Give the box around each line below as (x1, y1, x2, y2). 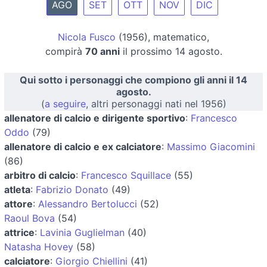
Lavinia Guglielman (40, 226, 125, 238)
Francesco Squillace (81, 169, 171, 181)
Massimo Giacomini (167, 140, 255, 153)
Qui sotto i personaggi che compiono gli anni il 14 (20, 73, 247, 86)
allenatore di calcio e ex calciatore (4, 140, 162, 153)
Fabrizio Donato (36, 183, 108, 195)
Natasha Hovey (4, 240, 73, 253)
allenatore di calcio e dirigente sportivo (4, 111, 185, 124)
